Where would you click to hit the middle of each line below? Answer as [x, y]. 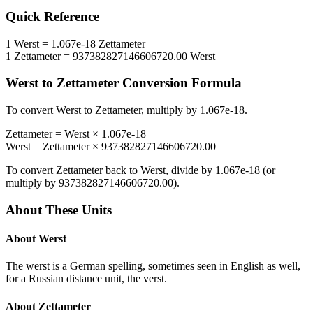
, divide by [190, 170]
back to [122, 170]
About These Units [59, 210]
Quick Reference [52, 17]
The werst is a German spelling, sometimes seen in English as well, [153, 266]
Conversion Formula [180, 83]
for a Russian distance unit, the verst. [86, 279]
